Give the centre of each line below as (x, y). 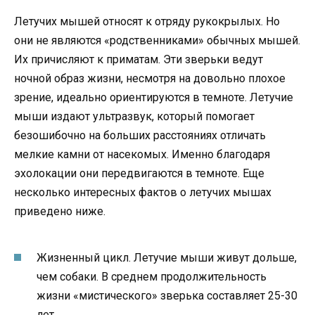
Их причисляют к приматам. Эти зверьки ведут (139, 60)
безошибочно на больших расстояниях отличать (140, 136)
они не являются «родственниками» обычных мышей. (157, 41)
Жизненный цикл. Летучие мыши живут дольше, (167, 257)
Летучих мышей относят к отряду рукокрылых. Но (147, 22)
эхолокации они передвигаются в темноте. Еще (139, 174)
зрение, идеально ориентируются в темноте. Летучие (154, 98)
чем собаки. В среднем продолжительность (152, 276)
